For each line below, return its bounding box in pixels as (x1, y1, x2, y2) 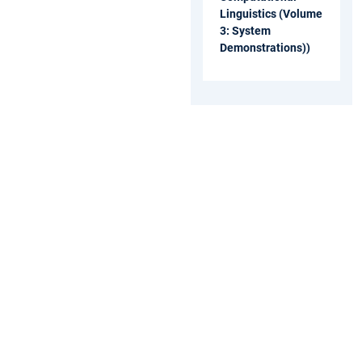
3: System (220, 23, 271, 37)
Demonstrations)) (220, 40, 310, 54)
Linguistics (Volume (220, 6, 322, 20)
